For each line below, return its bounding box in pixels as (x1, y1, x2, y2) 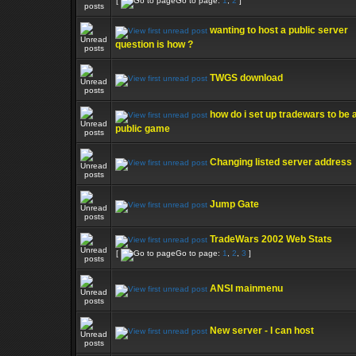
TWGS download (210, 72, 283, 83)
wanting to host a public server (210, 25, 348, 36)
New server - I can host (210, 325, 314, 336)
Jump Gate (210, 199, 259, 210)
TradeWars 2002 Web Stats (210, 234, 332, 245)
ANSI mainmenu (210, 283, 283, 294)
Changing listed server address (210, 157, 352, 168)
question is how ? (115, 39, 193, 50)
